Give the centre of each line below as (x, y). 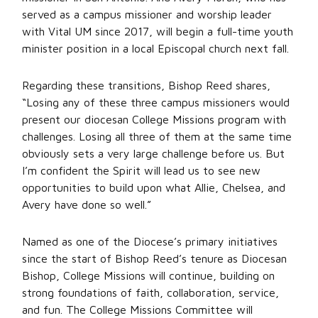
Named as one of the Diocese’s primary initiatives (150, 241)
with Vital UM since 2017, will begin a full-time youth (158, 31)
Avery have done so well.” (87, 204)
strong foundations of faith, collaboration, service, (150, 292)
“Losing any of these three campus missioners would (156, 102)
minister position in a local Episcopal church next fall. (155, 48)
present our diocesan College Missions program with (154, 119)
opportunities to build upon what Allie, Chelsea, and (154, 187)
